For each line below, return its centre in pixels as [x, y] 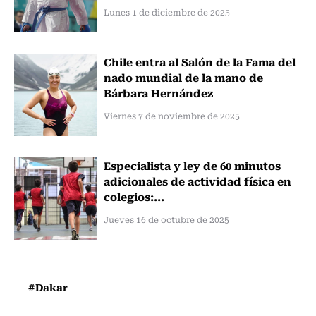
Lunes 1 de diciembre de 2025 [166, 12]
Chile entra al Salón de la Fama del [199, 61]
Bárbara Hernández [158, 92]
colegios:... [134, 196]
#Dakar [48, 287]
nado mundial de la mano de [183, 77]
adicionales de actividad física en [197, 180]
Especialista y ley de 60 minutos [192, 165]
